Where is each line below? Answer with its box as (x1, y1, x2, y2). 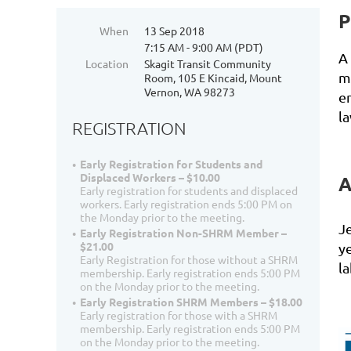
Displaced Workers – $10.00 (80, 170, 220, 185)
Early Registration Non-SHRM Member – (80, 226, 287, 241)
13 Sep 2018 (144, 24, 204, 38)
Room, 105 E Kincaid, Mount (144, 71, 282, 85)
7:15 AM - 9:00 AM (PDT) (144, 40, 263, 54)
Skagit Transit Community (144, 56, 271, 71)
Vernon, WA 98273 (144, 85, 235, 99)
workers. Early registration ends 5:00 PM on (80, 197, 292, 212)
